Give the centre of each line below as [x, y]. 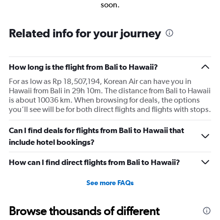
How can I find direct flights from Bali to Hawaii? [95, 162]
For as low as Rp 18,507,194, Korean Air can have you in [100, 82]
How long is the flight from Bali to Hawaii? [83, 67]
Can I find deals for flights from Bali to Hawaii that [96, 130]
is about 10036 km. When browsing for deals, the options [104, 100]
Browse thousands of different [84, 211]
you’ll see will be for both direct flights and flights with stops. [110, 110]
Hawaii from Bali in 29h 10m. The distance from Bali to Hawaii [110, 91]
